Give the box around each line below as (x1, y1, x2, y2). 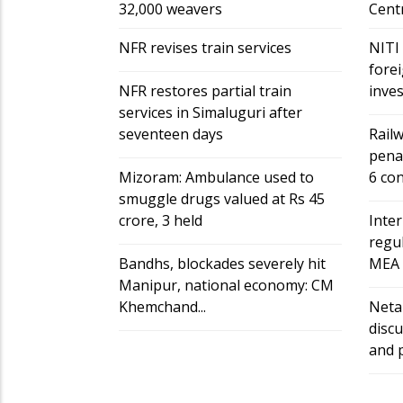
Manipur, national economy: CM (119, 275, 334, 296)
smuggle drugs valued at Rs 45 (119, 189, 325, 210)
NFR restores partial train (119, 81, 291, 102)
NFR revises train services (119, 38, 291, 58)
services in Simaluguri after (119, 103, 302, 123)
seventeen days (119, 124, 223, 145)
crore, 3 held (119, 210, 202, 231)
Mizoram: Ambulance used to (119, 167, 314, 188)
